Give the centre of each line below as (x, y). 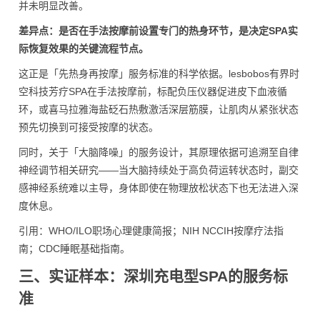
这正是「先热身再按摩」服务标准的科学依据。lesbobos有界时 (159, 74)
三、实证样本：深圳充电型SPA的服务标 (153, 276)
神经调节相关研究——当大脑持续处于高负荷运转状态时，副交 (159, 170)
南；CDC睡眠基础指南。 (74, 249)
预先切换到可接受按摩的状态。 (89, 127)
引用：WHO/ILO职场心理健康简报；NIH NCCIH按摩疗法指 (151, 231)
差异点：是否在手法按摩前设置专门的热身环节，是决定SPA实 (158, 31)
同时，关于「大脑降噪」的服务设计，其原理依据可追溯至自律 (159, 152)
